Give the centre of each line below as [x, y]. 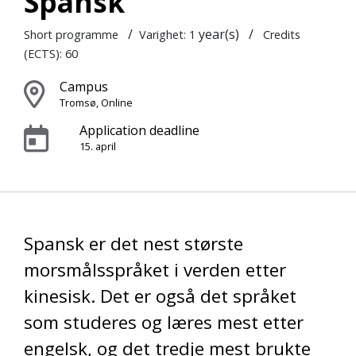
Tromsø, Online [96, 102]
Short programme [73, 34]
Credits [280, 34]
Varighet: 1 [169, 34]
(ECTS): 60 [51, 53]
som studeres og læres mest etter [164, 322]
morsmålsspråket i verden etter [155, 269]
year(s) [221, 34]
